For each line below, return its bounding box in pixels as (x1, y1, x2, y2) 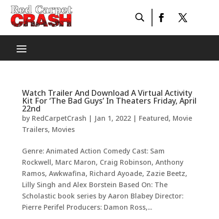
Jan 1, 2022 (94, 113, 131, 123)
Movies (51, 125, 75, 134)
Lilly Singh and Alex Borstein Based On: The (22, 180, 168, 189)
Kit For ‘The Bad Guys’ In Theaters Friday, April (22, 95, 197, 106)
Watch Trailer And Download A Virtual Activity (22, 88, 192, 98)
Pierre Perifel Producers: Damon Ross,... (22, 202, 152, 212)
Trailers (22, 125, 48, 134)
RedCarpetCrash (31, 113, 87, 123)
